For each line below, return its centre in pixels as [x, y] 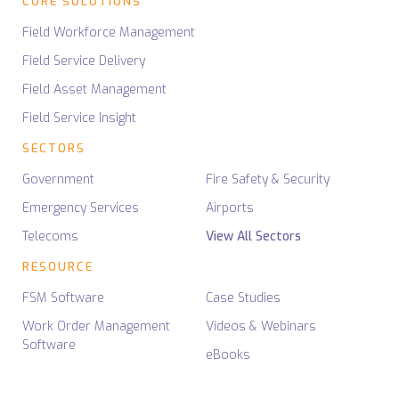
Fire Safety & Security [268, 180]
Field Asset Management [94, 90]
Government [58, 180]
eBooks [228, 355]
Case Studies [243, 298]
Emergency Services [81, 208]
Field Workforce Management [109, 33]
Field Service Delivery [84, 61]
